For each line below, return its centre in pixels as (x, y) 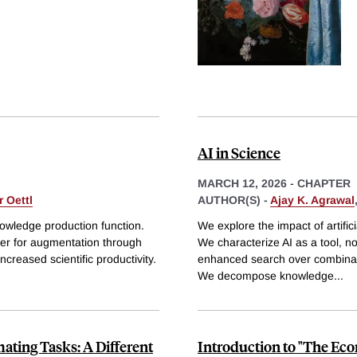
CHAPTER (324, 184)
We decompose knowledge (266, 275)
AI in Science (239, 153)
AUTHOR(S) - (234, 200)
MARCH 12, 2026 (242, 184)
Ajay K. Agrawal (312, 200)
